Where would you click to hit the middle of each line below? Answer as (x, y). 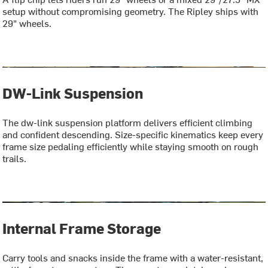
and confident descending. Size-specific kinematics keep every (133, 134)
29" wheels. (27, 23)
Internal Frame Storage (82, 228)
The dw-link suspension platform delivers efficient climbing (128, 122)
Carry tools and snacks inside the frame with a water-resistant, (133, 258)
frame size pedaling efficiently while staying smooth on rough (131, 146)
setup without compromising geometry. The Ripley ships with (131, 11)
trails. (15, 158)
